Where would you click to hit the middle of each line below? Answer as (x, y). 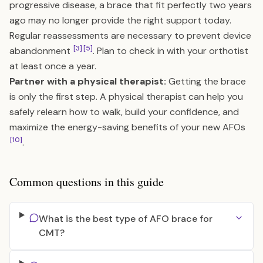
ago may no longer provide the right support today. (120, 20)
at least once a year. (53, 66)
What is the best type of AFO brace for (125, 219)
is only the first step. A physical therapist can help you (126, 97)
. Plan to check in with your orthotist (171, 51)
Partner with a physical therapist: (88, 81)
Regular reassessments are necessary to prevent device (130, 36)
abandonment (41, 51)
